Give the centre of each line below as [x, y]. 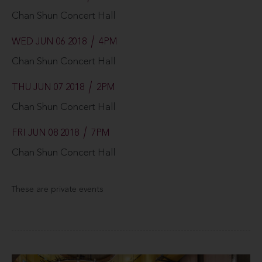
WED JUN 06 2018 [49, 42]
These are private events [58, 189]
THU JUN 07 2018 [48, 88]
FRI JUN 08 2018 [45, 133]
